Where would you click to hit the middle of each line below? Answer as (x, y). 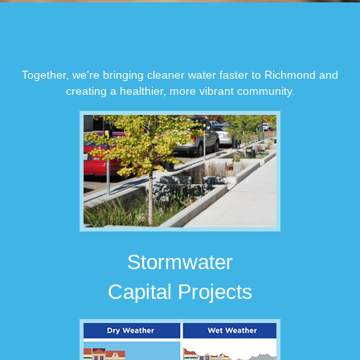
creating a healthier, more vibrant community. (180, 91)
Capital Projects (180, 292)
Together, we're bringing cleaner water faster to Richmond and (180, 75)
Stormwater (180, 262)
